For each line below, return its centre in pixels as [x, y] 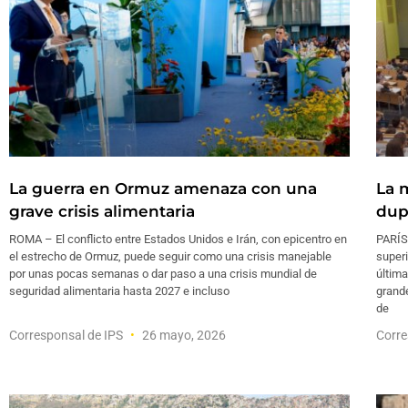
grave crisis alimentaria [102, 211]
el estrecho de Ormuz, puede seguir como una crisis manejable [170, 256]
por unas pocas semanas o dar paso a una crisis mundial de [163, 273]
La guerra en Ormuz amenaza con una [163, 188]
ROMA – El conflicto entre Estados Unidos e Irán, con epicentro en [178, 239]
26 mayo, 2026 [183, 335]
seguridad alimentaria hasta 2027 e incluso [119, 291]
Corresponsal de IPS [67, 335]
